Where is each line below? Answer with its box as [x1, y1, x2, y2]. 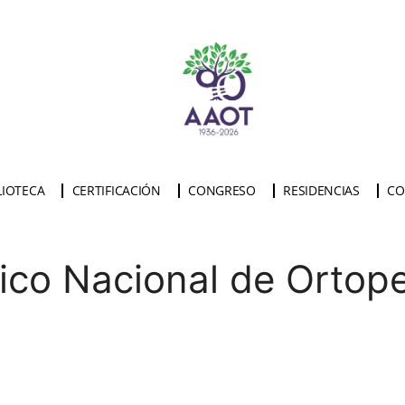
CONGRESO [188, 182, 256, 200]
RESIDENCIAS [283, 182, 360, 200]
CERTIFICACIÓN [71, 182, 161, 200]
